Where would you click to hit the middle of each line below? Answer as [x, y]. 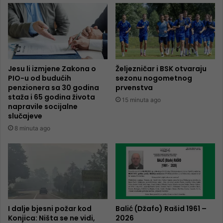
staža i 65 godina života [52, 97]
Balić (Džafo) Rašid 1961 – [161, 209]
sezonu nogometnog [154, 78]
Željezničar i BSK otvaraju [161, 68]
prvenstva [134, 87]
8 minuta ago [32, 128]
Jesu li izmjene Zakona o [52, 68]
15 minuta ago [141, 100]
